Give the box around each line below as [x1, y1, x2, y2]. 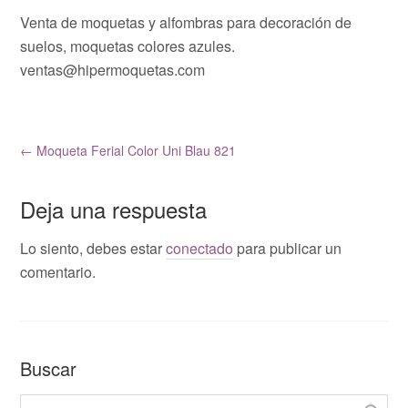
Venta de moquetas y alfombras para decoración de [20, 11, 352, 33]
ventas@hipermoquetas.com [20, 58, 206, 80]
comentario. [20, 260, 97, 282]
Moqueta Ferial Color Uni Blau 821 [33, 140, 237, 159]
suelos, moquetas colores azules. [20, 35, 236, 56]
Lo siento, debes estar [20, 237, 167, 259]
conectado [166, 237, 234, 259]
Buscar [20, 354, 77, 382]
